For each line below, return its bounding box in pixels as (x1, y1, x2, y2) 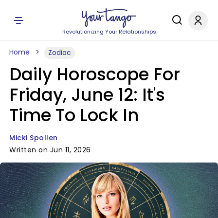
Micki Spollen (9, 133, 58, 143)
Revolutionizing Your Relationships (62, 28, 156, 36)
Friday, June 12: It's (9, 83, 165, 107)
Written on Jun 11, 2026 (9, 145, 91, 155)
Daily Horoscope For (9, 62, 180, 86)
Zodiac (48, 48, 71, 57)
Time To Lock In (9, 103, 139, 127)
